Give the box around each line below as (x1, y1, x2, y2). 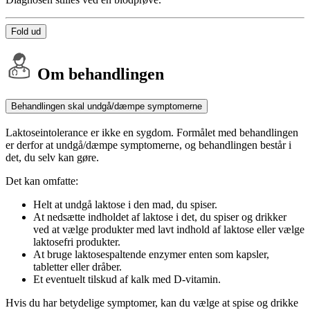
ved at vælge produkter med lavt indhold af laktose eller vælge (33, 224, 304, 236)
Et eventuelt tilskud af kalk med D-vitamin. (33, 273, 221, 286)
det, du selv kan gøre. (6, 152, 99, 164)
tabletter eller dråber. (33, 261, 122, 273)
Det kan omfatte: (6, 175, 78, 188)
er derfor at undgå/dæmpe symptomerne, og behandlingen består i (6, 139, 291, 152)
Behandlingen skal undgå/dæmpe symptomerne (11, 101, 202, 112)
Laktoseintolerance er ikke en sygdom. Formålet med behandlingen (6, 127, 298, 139)
